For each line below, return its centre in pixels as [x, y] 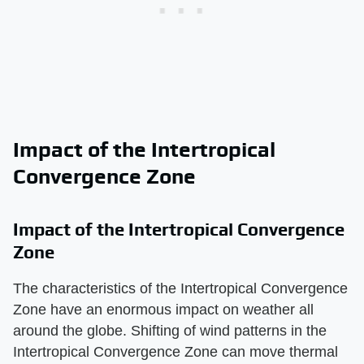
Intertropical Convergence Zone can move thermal [175, 351]
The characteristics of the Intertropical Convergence [180, 288]
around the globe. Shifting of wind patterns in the [170, 330]
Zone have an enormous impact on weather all [163, 309]
